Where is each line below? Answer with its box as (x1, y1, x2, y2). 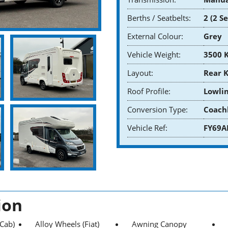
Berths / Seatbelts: (127, 12, 191, 23)
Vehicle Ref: (127, 122, 167, 133)
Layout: (127, 67, 153, 78)
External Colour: (127, 31, 183, 41)
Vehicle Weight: (127, 49, 181, 60)
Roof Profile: (127, 85, 170, 96)
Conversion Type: (127, 104, 188, 115)
